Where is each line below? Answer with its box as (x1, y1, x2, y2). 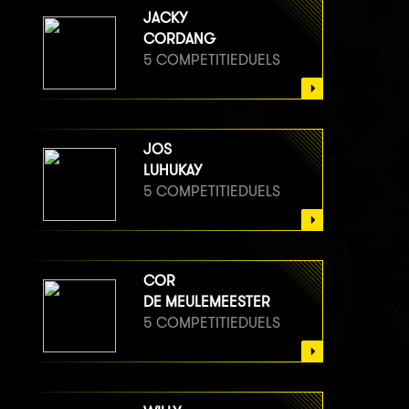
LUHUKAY (143, 161, 202, 179)
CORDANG (143, 29, 215, 47)
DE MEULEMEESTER (143, 292, 270, 310)
